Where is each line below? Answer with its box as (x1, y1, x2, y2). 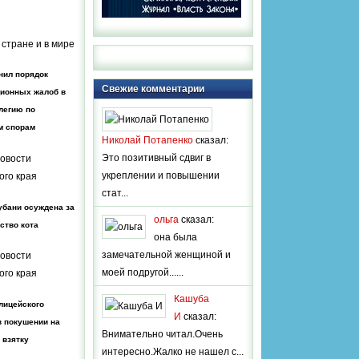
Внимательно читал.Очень (102, 328, 223, 340)
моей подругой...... (102, 266, 184, 278)
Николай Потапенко (102, 134, 193, 146)
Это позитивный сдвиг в (102, 151, 211, 163)
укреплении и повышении (102, 169, 220, 181)
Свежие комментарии (102, 83, 204, 95)
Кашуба (174, 292, 209, 305)
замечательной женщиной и (102, 248, 231, 260)
